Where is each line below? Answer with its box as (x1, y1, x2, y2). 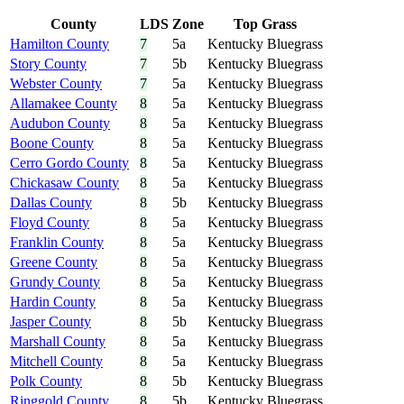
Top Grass (234, 16, 297, 32)
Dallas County (10, 195, 92, 211)
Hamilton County (10, 36, 109, 52)
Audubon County (10, 115, 110, 132)
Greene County (10, 254, 97, 271)
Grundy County (10, 274, 100, 290)
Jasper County (10, 314, 91, 330)
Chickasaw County (10, 175, 119, 191)
